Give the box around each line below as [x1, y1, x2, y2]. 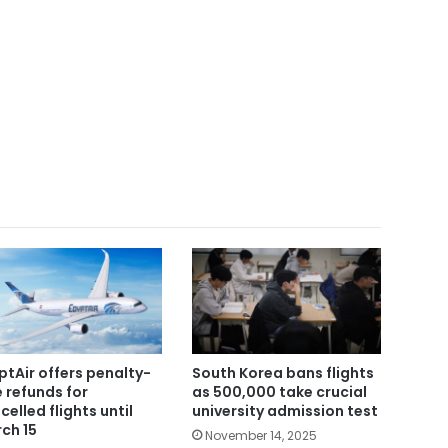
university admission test [191, 401, 378, 422]
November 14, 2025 [204, 427, 317, 445]
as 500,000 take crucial [191, 382, 367, 403]
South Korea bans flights [191, 363, 374, 384]
